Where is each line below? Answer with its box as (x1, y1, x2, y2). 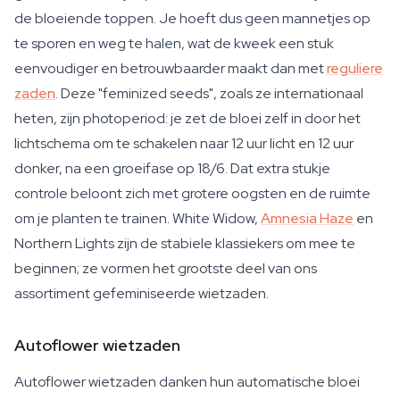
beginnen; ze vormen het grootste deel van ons (14, 259, 317, 278)
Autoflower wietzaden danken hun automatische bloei (14, 372, 360, 391)
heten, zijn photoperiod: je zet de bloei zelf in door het (14, 109, 361, 128)
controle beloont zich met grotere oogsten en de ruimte (14, 184, 371, 203)
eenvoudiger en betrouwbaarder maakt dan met (14, 59, 327, 78)
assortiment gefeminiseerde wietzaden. (14, 284, 269, 303)
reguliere (327, 59, 383, 78)
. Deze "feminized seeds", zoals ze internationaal (55, 84, 363, 103)
